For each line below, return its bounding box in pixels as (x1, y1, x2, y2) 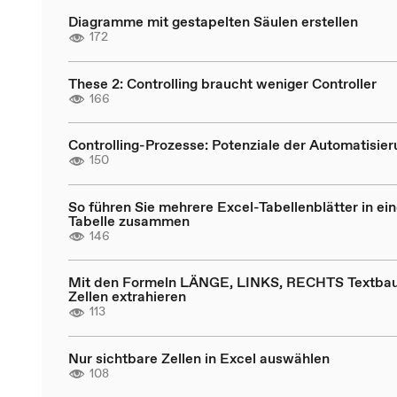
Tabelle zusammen (68, 210, 190, 230)
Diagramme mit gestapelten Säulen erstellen (68, 12, 358, 31)
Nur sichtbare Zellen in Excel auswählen (68, 347, 330, 368)
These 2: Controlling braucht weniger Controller (68, 73, 377, 93)
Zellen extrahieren (68, 286, 186, 306)
